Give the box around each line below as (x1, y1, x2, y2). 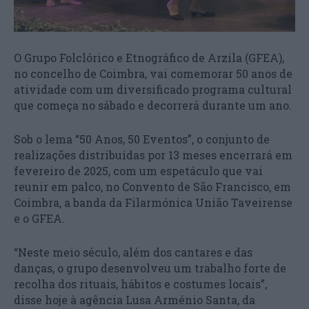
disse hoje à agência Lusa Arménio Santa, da (14, 292, 255, 307)
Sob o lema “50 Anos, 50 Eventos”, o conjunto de (14, 132, 270, 146)
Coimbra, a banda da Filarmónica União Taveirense (14, 195, 292, 210)
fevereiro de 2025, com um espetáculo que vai (14, 163, 263, 178)
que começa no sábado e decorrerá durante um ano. (14, 98, 292, 112)
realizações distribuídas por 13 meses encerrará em (14, 148, 292, 162)
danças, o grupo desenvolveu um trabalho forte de (14, 261, 286, 275)
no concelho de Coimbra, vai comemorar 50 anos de (14, 66, 292, 81)
